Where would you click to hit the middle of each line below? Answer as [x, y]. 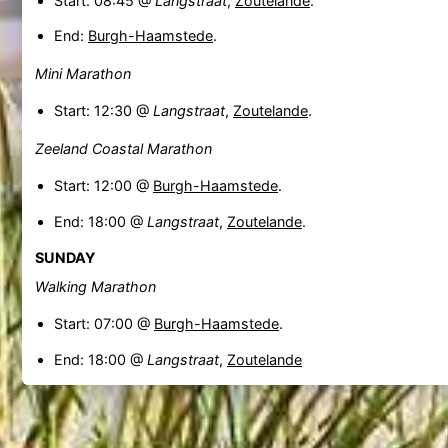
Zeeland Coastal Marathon [123, 148]
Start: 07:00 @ [103, 323]
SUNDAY [64, 258]
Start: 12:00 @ [103, 185]
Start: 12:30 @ [103, 111]
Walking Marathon [95, 286]
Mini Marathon [82, 73]
